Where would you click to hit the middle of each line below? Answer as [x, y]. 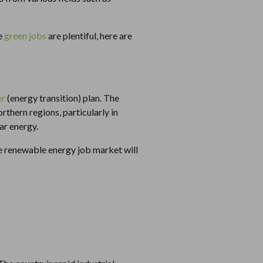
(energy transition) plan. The [62, 97]
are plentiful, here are [89, 35]
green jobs [25, 35]
